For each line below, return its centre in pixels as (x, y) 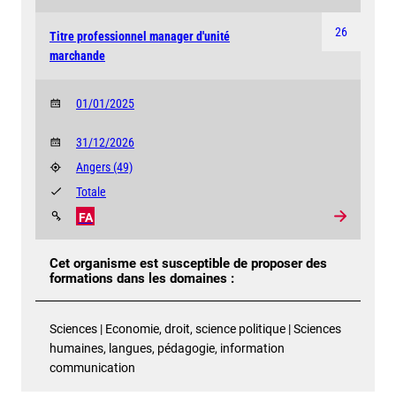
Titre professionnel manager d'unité (140, 36)
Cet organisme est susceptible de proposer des (188, 264)
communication (92, 367)
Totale (91, 191)
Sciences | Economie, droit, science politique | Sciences (195, 328)
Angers (95, 167)
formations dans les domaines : (142, 279)
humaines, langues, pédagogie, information (167, 348)
